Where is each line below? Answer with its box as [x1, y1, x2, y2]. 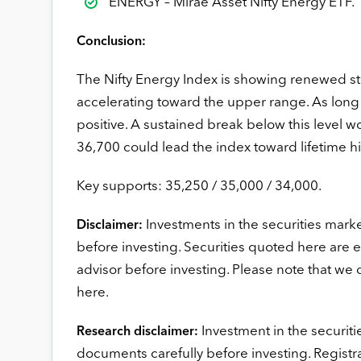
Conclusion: [76, 35, 146, 48]
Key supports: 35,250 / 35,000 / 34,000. [76, 179, 322, 193]
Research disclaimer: [76, 325, 198, 338]
